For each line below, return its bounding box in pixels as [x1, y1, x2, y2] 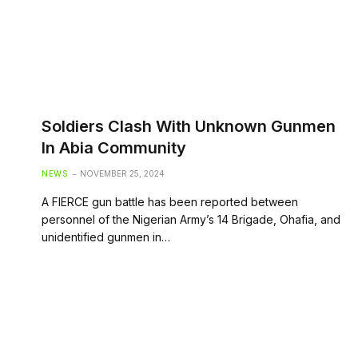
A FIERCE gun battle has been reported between [42, 194, 298, 209]
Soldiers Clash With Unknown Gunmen [42, 116, 336, 136]
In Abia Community [42, 137, 186, 157]
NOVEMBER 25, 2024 [80, 168, 165, 178]
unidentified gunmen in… [42, 229, 170, 244]
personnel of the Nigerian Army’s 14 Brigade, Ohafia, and [42, 212, 340, 226]
